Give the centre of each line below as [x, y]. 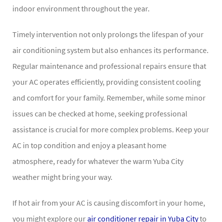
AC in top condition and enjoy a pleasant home [89, 145]
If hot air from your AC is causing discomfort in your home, [109, 203]
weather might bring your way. [62, 177]
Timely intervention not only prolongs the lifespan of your [108, 34]
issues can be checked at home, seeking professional [100, 114]
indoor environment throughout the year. [81, 9]
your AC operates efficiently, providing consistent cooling [107, 82]
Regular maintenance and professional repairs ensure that [109, 66]
